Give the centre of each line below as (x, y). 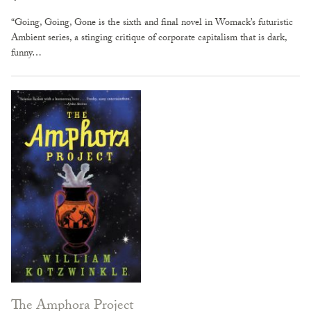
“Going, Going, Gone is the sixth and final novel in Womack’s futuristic (152, 23)
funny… (26, 54)
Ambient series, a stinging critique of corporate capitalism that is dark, (149, 39)
